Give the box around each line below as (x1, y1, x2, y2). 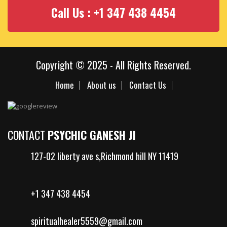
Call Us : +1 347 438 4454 (51, 4, 176, 21)
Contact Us (129, 78, 166, 91)
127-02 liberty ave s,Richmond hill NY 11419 (31, 149, 178, 163)
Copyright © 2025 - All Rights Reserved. (36, 57, 191, 72)
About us (87, 78, 116, 91)
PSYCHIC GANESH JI (48, 126, 136, 143)
